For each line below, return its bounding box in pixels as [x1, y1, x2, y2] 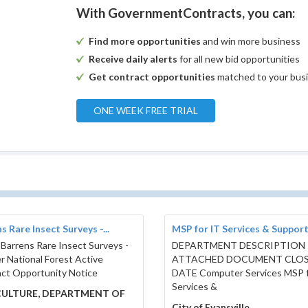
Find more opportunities [89, 35, 201, 47]
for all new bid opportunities [177, 53, 300, 65]
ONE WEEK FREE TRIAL [93, 104, 199, 117]
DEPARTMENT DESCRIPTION [172, 239, 305, 252]
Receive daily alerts [89, 53, 178, 65]
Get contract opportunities [89, 71, 216, 83]
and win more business [201, 35, 301, 47]
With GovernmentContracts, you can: [76, 5, 296, 21]
